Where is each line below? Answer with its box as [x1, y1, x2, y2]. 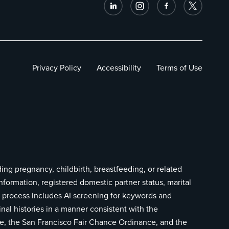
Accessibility [97, 63, 141, 73]
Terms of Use [156, 63, 202, 73]
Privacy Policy [32, 63, 81, 73]
